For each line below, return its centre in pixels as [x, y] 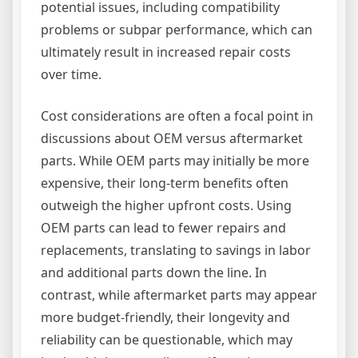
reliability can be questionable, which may [167, 340]
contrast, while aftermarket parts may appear [179, 295]
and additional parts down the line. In [154, 273]
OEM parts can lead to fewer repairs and [163, 228]
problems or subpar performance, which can [177, 30]
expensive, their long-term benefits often [165, 183]
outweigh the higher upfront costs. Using [166, 206]
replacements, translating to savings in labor [176, 251]
